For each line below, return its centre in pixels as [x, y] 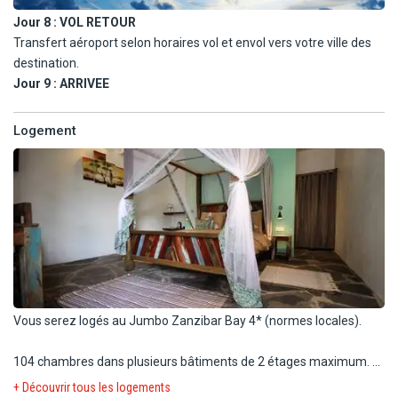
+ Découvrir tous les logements [92, 387]
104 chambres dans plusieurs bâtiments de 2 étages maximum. [193, 361]
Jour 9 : [36, 83]
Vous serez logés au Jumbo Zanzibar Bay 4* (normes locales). [187, 320]
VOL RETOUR [98, 22]
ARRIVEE [84, 83]
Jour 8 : [36, 22]
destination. [46, 63]
